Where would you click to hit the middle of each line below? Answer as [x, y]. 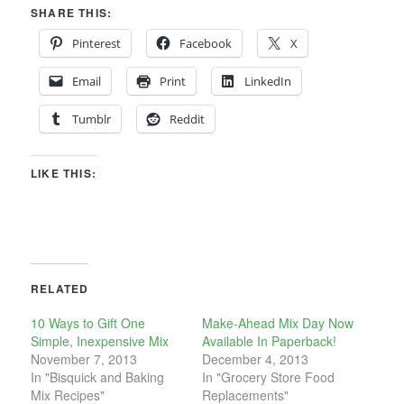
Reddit [188, 119]
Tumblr [92, 119]
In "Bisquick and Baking [98, 376]
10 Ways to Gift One [88, 322]
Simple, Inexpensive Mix [100, 340]
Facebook [206, 43]
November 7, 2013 [84, 358]
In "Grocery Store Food [268, 376]
